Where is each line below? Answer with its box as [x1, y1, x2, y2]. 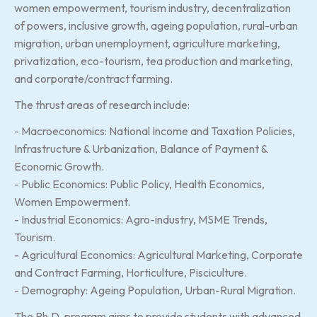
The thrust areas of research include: [14, 97, 190, 112]
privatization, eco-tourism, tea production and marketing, [14, 53, 293, 68]
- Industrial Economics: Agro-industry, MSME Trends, [14, 212, 267, 226]
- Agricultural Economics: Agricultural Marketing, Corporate [14, 247, 303, 262]
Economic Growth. [14, 158, 104, 173]
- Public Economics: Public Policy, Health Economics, [14, 176, 265, 191]
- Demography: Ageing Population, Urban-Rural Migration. [14, 282, 296, 297]
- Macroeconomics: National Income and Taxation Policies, [14, 123, 295, 138]
